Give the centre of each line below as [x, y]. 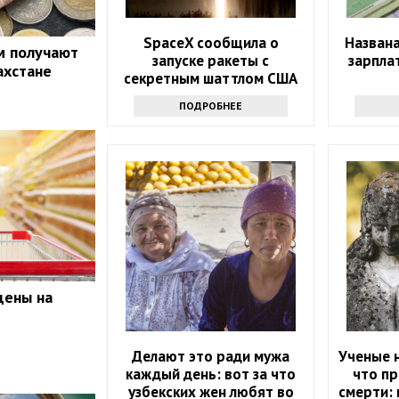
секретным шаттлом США [211, 78]
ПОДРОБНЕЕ [211, 105]
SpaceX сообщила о [211, 42]
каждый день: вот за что [211, 374]
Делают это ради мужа [211, 356]
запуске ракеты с [211, 60]
